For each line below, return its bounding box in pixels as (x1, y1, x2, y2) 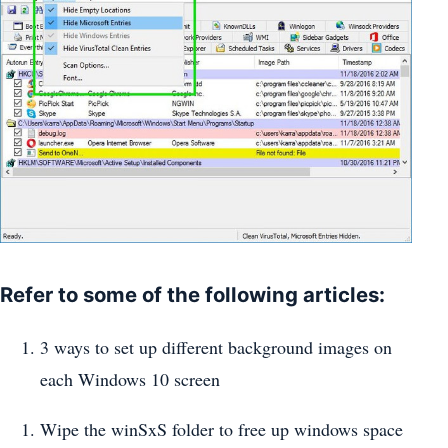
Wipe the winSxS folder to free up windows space (40, 417, 403, 442)
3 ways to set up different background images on (40, 335, 392, 360)
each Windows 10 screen (40, 367, 220, 392)
